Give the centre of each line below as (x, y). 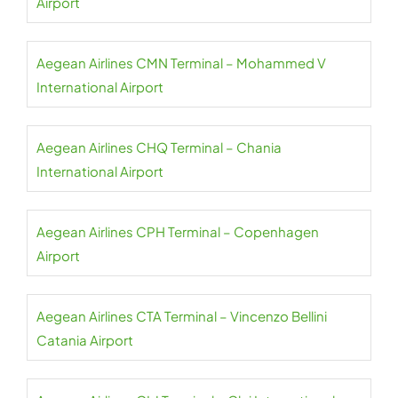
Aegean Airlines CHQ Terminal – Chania (159, 147)
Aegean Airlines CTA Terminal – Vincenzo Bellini (182, 316)
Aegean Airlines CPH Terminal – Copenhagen (178, 232)
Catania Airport (85, 340)
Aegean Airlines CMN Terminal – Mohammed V (181, 63)
